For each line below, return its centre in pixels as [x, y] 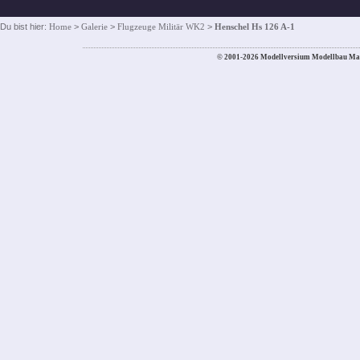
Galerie [94, 27]
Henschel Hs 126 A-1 [255, 27]
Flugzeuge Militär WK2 [161, 27]
